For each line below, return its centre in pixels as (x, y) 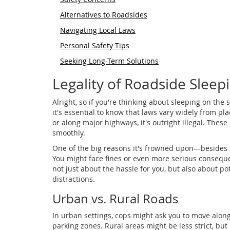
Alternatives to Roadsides (104, 15)
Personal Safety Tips (95, 46)
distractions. (74, 179)
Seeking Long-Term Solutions (109, 61)
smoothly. (69, 133)
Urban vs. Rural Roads (115, 199)
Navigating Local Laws (98, 30)
